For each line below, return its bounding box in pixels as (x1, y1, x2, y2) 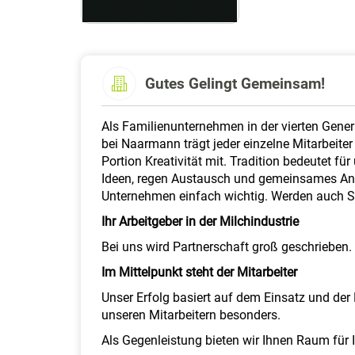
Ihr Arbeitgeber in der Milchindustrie (101, 214, 299, 230)
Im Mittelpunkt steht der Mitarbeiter (101, 265, 297, 281)
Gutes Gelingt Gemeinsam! (145, 74, 325, 93)
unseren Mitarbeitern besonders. (101, 307, 281, 323)
